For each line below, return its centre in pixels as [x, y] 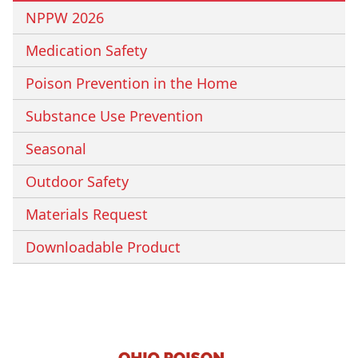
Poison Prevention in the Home [131, 83]
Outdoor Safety [77, 181]
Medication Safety [86, 50]
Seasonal [56, 148]
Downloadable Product [103, 247]
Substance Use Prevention [114, 115]
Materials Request [87, 214]
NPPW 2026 [65, 17]
